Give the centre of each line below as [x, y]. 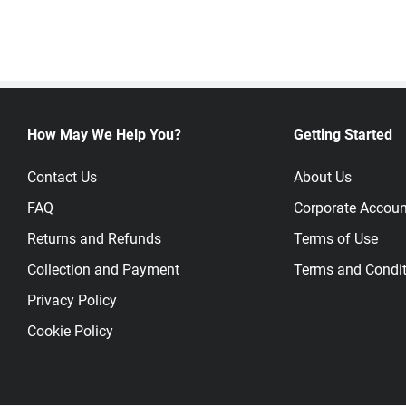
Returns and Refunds [94, 239]
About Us [323, 177]
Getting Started [343, 135]
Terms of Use [336, 239]
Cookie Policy [70, 331]
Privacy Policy [72, 300]
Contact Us [62, 177]
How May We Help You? [104, 135]
